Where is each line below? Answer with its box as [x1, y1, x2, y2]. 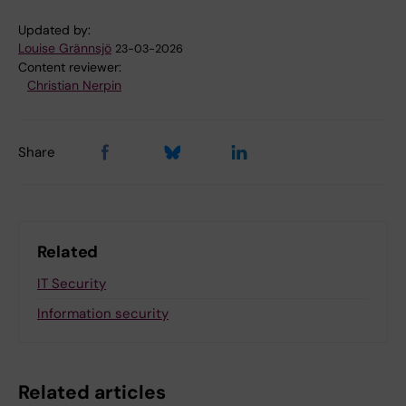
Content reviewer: [18, 59, 121, 75]
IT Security [37, 275, 106, 293]
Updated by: [18, 22, 91, 38]
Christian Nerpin [27, 77, 121, 93]
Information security [37, 304, 169, 323]
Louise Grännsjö [18, 40, 111, 56]
